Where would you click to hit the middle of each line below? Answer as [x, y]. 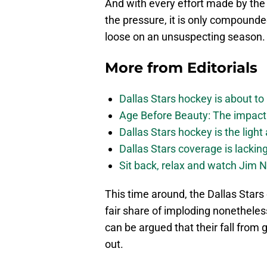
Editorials [222, 68]
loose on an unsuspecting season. [185, 37]
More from [146, 68]
